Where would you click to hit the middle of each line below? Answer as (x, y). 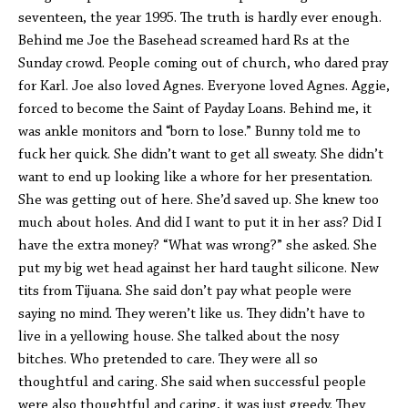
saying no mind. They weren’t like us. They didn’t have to (192, 314)
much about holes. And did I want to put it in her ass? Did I (200, 223)
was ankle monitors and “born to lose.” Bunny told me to (189, 132)
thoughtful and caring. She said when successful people (192, 382)
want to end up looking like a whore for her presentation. (195, 178)
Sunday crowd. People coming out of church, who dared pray (203, 64)
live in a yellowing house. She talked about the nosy (178, 337)
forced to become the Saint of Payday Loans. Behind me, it (195, 109)
